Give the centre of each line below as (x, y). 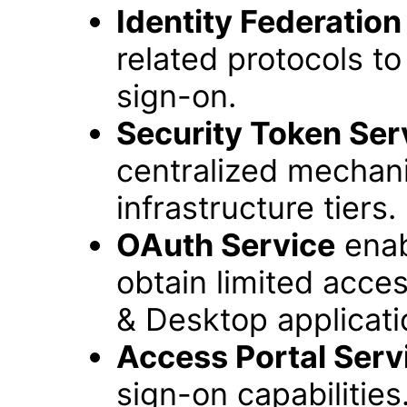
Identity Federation (258, 21)
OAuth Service (225, 245)
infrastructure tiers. (256, 208)
